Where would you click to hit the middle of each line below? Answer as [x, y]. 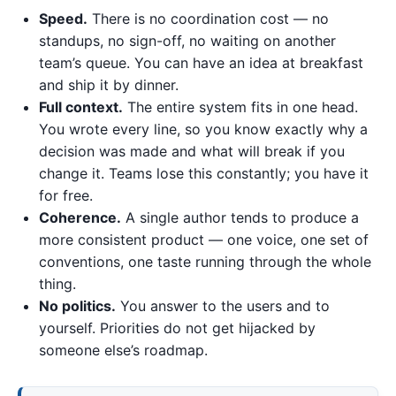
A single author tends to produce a [240, 218]
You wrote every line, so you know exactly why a [203, 129]
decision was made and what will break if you [192, 152]
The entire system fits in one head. [240, 107]
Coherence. [80, 218]
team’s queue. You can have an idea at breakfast [201, 63]
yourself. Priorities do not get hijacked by [177, 328]
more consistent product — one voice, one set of [204, 240]
